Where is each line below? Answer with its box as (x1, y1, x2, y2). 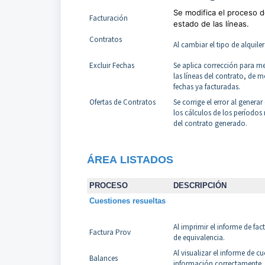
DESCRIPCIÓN (173, 181, 227, 190)
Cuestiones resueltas (89, 196, 166, 206)
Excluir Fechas (89, 60, 134, 71)
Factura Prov (89, 227, 131, 238)
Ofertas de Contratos (89, 97, 156, 108)
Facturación (89, 13, 128, 24)
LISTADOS (119, 154, 173, 166)
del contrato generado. (173, 118, 247, 129)
